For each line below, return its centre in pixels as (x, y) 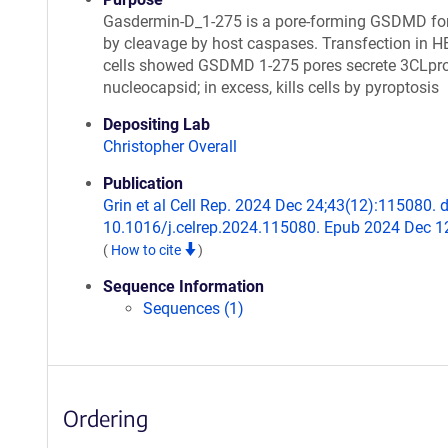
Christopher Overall (170, 146)
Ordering (105, 418)
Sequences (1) (193, 308)
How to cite (147, 250)
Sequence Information (183, 286)
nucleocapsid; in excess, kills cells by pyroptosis (271, 87)
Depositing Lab (156, 124)
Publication (143, 183)
